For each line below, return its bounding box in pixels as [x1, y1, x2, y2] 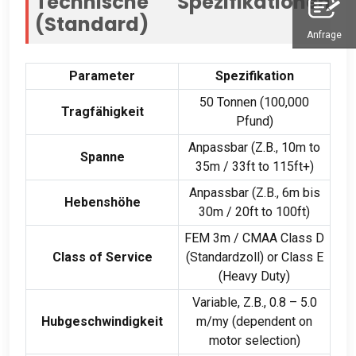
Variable [192, 294, 238, 310]
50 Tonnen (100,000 [199, 94, 309, 110]
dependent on [236, 313, 312, 329]
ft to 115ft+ [246, 158, 310, 174]
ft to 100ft [250, 203, 306, 219]
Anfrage [307, 29, 342, 41]
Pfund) [235, 113, 273, 129]
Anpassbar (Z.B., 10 [188, 139, 296, 155]
